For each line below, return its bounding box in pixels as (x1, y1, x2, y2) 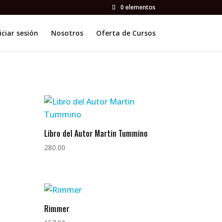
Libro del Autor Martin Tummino (44, 127, 148, 139)
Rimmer (44, 202, 70, 215)
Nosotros (51, 28, 83, 38)
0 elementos (120, 3, 156, 11)
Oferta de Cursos (96, 28, 156, 38)
